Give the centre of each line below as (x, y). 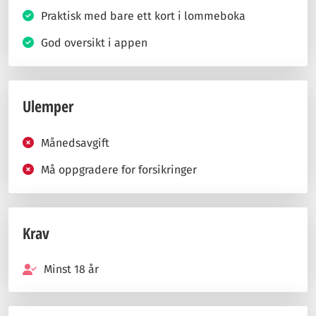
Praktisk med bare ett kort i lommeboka (143, 16)
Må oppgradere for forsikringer (119, 170)
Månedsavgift (75, 143)
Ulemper (48, 106)
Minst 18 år (71, 269)
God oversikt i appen (94, 43)
